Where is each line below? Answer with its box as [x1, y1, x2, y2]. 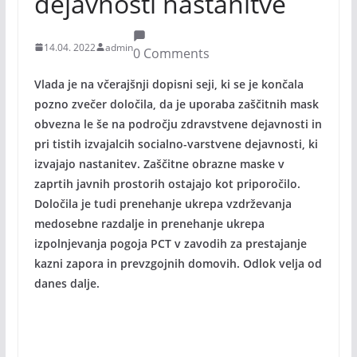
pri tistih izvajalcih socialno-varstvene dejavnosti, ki [33, 136, 318, 151]
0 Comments [132, 45, 210, 62]
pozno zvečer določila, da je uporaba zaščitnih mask [33, 96, 319, 112]
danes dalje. [33, 276, 100, 291]
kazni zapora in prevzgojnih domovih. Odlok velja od [33, 256, 322, 271]
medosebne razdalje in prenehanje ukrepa [33, 216, 265, 231]
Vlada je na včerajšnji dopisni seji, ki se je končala [33, 76, 304, 92]
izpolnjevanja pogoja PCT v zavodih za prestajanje [33, 236, 307, 251]
